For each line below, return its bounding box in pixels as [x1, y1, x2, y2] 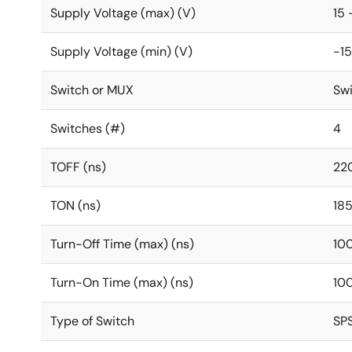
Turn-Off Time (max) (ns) [50, 236, 194, 252]
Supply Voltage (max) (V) [50, 5, 196, 21]
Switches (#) [50, 120, 125, 137]
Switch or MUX [50, 82, 134, 98]
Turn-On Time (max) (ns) [50, 274, 193, 291]
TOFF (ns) [50, 159, 106, 175]
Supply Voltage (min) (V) [50, 43, 192, 60]
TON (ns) [50, 197, 101, 214]
